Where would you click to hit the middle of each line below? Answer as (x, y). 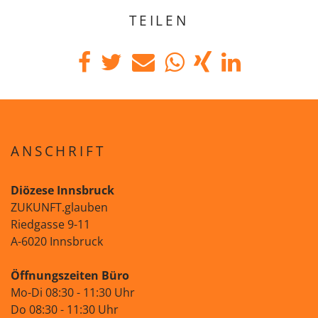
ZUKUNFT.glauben (59, 207)
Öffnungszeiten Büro (70, 275)
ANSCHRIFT (58, 151)
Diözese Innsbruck (62, 190)
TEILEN (159, 20)
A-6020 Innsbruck (57, 241)
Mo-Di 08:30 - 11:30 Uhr (73, 292)
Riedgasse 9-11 (50, 224)
